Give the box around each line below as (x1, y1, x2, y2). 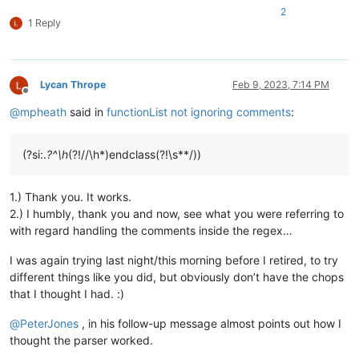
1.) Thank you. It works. (10, 190, 131, 204)
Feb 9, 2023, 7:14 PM (232, 79, 329, 91)
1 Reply (28, 17, 61, 30)
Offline (25, 90, 54, 103)
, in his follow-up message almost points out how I (79, 317, 341, 331)
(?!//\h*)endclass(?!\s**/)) (68, 147, 201, 162)
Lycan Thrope (40, 79, 106, 91)
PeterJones (20, 317, 79, 331)
